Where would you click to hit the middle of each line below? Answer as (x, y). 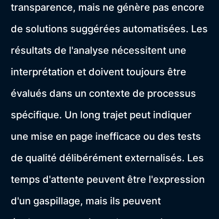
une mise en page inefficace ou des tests (106, 137)
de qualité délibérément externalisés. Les (108, 158)
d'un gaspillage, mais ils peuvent (86, 201)
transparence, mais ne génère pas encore (108, 8)
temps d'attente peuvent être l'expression (108, 180)
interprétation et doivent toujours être (99, 72)
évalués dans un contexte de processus (104, 94)
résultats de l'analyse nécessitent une (99, 51)
